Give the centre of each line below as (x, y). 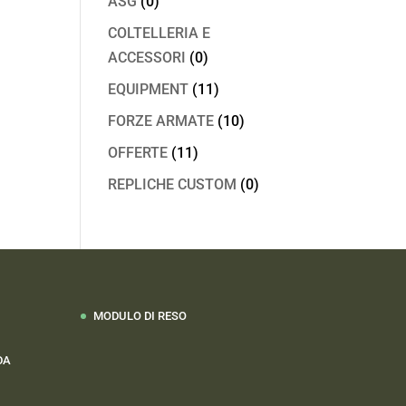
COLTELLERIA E (159, 33)
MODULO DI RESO (140, 315)
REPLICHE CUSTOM (173, 184)
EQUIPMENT (149, 89)
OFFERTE (138, 153)
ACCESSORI (147, 58)
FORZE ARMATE (161, 121)
